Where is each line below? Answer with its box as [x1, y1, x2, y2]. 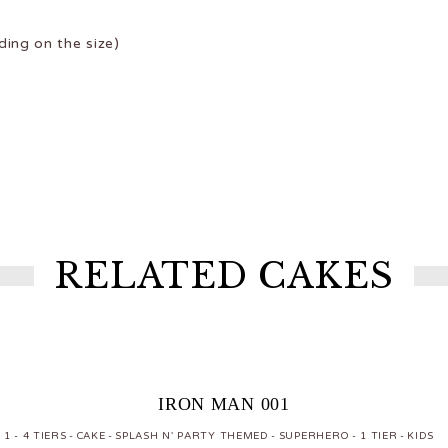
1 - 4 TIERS [3, 429, 67, 442]
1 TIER [360, 429, 398, 442]
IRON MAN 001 [158, 393, 290, 414]
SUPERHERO [278, 429, 351, 442]
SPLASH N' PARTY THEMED [115, 429, 269, 442]
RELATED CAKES [54, 253, 394, 297]
